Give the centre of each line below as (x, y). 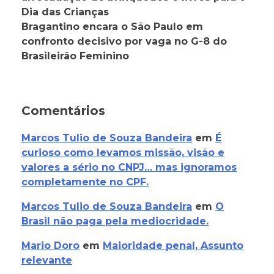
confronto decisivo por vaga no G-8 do (124, 42)
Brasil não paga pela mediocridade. (115, 221)
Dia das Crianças (65, 12)
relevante (47, 261)
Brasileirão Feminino (75, 56)
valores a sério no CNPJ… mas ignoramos (129, 168)
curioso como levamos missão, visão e (123, 153)
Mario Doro (50, 246)
